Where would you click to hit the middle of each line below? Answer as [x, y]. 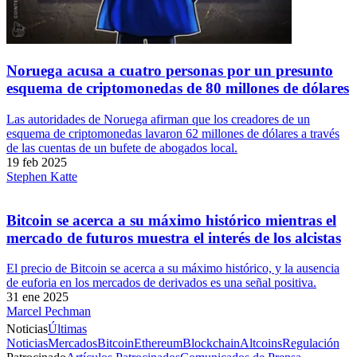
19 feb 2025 [37, 162]
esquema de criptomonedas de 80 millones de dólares [178, 88]
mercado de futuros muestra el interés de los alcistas [174, 237]
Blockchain [211, 343]
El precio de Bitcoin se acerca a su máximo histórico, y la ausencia [173, 269]
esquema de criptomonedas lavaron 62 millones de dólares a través [173, 133]
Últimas [67, 329]
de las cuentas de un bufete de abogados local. [122, 147]
